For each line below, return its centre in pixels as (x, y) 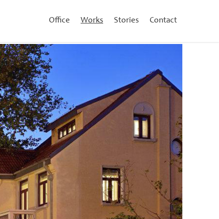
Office (59, 21)
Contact (163, 21)
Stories (126, 21)
